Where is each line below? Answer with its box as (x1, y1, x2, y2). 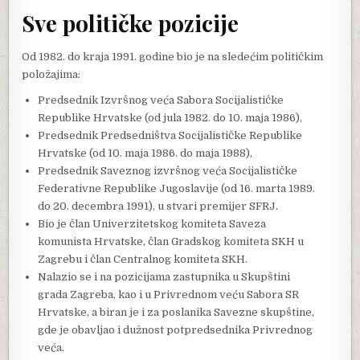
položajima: (22, 68, 81, 81)
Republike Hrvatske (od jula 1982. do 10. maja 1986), (38, 112, 303, 125)
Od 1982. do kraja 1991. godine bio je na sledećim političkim (22, 51, 324, 63)
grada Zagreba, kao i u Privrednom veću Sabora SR (38, 288, 300, 301)
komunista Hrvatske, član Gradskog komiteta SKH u (38, 235, 305, 248)
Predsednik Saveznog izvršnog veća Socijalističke (38, 165, 298, 178)
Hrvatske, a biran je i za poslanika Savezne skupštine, (38, 306, 315, 319)
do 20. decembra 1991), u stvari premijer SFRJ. (38, 200, 279, 213)
